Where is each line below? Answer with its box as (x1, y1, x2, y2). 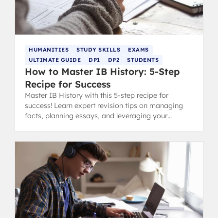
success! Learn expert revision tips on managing (25, 101, 183, 110)
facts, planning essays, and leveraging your (25, 111, 167, 121)
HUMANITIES (29, 46, 69, 54)
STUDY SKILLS (76, 46, 120, 54)
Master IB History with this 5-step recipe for (25, 91, 168, 100)
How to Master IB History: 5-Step (25, 66, 180, 78)
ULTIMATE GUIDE (29, 56, 81, 64)
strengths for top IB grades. (25, 122, 115, 131)
